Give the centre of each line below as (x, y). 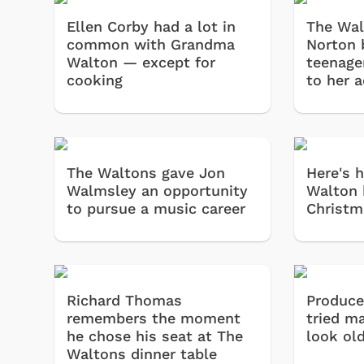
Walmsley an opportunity (157, 190)
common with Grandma (151, 45)
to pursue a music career (156, 208)
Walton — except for (141, 63)
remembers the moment (154, 318)
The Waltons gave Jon (146, 172)
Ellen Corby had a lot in (151, 27)
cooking (95, 80)
